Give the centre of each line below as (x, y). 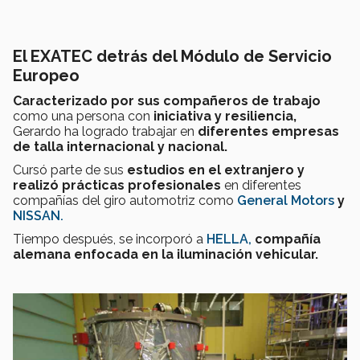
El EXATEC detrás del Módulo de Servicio (172, 57)
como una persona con (82, 117)
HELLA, (229, 239)
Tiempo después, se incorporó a (110, 239)
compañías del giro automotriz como (125, 201)
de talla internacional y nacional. (122, 147)
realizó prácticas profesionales (119, 186)
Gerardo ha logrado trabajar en (105, 132)
